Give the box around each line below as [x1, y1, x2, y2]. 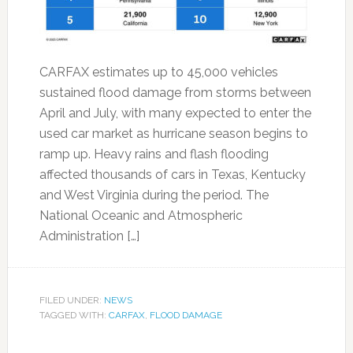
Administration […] [39, 229, 139, 243]
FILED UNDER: [39, 295, 104, 306]
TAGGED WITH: [39, 310, 109, 321]
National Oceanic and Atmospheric [39, 208, 243, 223]
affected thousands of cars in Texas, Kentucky [39, 167, 306, 182]
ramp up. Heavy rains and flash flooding [39, 147, 269, 162]
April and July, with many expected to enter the [39, 106, 311, 121]
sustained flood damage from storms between [39, 85, 311, 100]
